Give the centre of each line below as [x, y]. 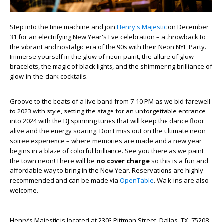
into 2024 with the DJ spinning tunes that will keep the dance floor [107, 121]
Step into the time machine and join [63, 27]
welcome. [25, 190]
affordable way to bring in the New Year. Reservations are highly [107, 170]
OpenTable [137, 180]
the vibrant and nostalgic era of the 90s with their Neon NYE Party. [108, 46]
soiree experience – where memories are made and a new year [106, 140]
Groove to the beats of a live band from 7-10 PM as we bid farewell [110, 101]
